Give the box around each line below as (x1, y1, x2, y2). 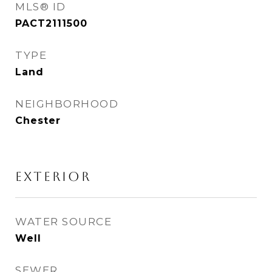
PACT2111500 (15, 18, 87, 29)
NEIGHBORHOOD (15, 98, 118, 110)
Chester (15, 115, 61, 126)
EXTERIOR (15, 169, 91, 184)
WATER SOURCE (15, 216, 112, 228)
